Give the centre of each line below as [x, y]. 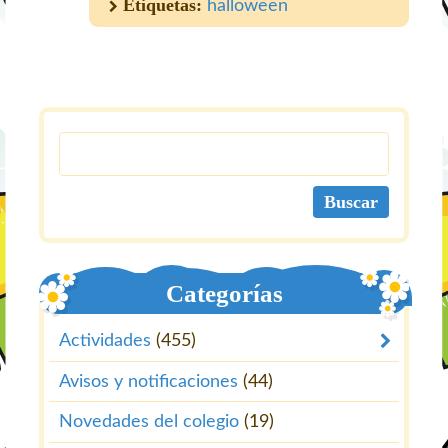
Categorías [224, 294]
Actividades [105, 341]
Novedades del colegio [149, 422]
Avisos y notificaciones [148, 381]
